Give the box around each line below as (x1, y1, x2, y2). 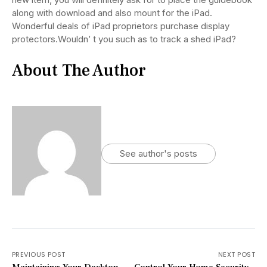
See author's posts (120, 148, 197, 160)
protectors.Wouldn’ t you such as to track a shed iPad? (12, 33, 236, 45)
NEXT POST (218, 250, 255, 260)
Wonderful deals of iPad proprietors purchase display (12, 20, 229, 32)
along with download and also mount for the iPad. (12, 7, 212, 19)
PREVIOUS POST (12, 250, 66, 260)
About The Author (12, 60, 146, 82)
